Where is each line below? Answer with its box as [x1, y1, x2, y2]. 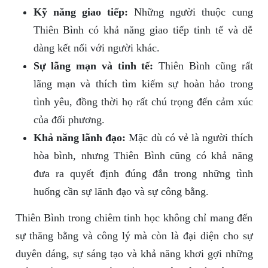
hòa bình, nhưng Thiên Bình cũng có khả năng [33, 150, 253, 162]
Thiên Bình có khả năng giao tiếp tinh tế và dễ [33, 24, 253, 36]
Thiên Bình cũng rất [153, 60, 253, 72]
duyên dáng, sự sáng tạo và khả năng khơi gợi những [15, 248, 253, 260]
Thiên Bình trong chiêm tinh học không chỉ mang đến [15, 212, 253, 224]
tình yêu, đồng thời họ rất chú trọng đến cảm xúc [33, 96, 253, 108]
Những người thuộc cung [127, 6, 253, 19]
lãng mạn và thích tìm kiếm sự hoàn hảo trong [33, 78, 253, 90]
